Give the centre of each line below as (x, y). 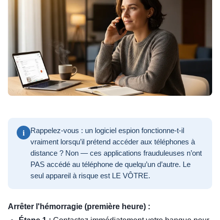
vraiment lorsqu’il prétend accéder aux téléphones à (113, 142)
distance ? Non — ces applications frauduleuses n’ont (116, 153)
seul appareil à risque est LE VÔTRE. (90, 176)
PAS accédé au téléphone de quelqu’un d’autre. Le (110, 165)
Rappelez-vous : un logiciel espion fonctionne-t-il (107, 131)
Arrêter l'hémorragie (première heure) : (79, 207)
